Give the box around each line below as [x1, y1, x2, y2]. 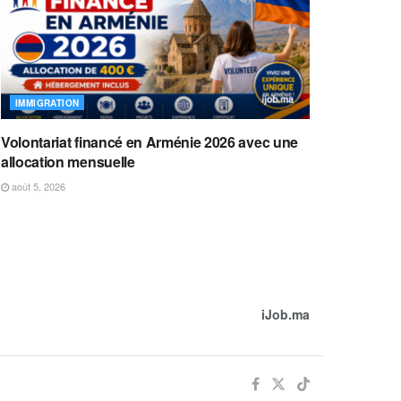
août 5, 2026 [9, 179, 65, 193]
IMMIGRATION [15, 97, 80, 109]
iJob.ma [261, 305, 310, 323]
